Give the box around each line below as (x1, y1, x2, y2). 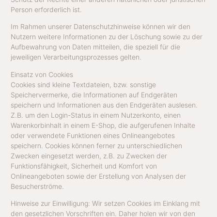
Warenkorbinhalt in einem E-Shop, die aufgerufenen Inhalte (11, 121, 196, 129)
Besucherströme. (11, 182, 64, 190)
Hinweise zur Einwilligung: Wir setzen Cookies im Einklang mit (11, 199, 201, 208)
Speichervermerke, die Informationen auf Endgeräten (11, 90, 178, 99)
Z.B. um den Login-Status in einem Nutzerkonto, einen (11, 110, 181, 119)
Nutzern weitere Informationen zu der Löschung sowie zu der (11, 32, 203, 41)
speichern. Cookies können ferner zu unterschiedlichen (11, 141, 183, 150)
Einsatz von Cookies (11, 70, 74, 78)
